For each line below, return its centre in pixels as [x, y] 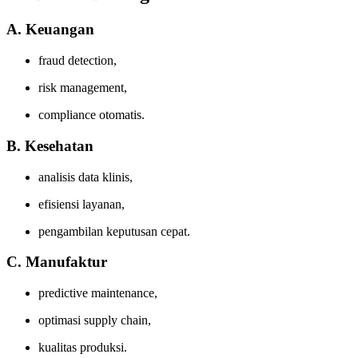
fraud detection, [78, 61]
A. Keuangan [50, 30]
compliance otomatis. [91, 115]
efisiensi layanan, [82, 204]
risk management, [83, 88]
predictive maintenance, [98, 292]
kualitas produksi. [83, 347]
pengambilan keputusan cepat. [114, 231]
